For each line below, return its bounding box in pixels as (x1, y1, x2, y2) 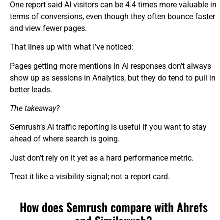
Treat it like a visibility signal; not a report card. (10, 172, 170, 182)
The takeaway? (10, 103, 59, 113)
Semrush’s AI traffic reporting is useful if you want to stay (10, 122, 207, 132)
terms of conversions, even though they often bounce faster (10, 11, 215, 21)
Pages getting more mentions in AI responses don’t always (10, 61, 211, 71)
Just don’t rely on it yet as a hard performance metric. (10, 153, 193, 163)
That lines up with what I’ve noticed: (10, 42, 134, 52)
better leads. (10, 84, 52, 94)
